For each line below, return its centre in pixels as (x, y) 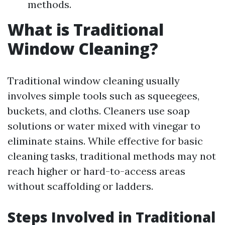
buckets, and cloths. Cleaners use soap (99, 111)
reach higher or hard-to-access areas (96, 171)
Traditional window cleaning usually (94, 81)
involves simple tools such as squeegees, (103, 96)
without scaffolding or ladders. (80, 186)
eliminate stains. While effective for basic (105, 141)
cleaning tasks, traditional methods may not (112, 156)
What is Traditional (86, 29)
